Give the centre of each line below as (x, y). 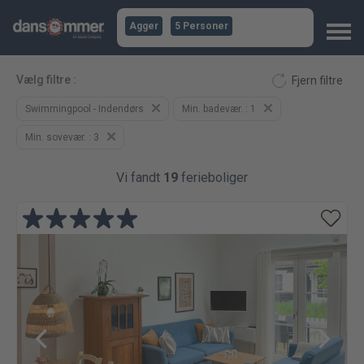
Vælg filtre (45, 80)
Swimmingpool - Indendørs (84, 109)
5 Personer (201, 26)
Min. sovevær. (57, 137)
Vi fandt (140, 178)
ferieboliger (213, 178)
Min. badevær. (214, 109)
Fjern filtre (317, 80)
